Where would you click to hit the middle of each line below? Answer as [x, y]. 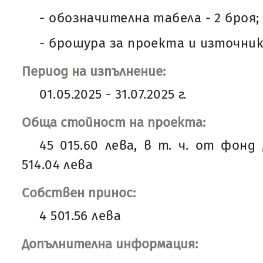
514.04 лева [58, 164]
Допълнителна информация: [110, 244]
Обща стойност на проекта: [114, 122]
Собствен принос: [79, 193]
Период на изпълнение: [94, 71]
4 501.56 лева [80, 215]
